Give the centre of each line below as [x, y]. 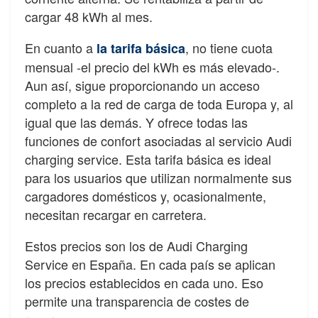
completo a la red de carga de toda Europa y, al [159, 103]
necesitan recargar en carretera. [116, 214]
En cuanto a [61, 47]
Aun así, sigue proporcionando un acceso [142, 85]
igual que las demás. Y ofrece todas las [136, 122]
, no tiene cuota [229, 47]
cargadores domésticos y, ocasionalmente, [146, 196]
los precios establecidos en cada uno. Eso [144, 282]
